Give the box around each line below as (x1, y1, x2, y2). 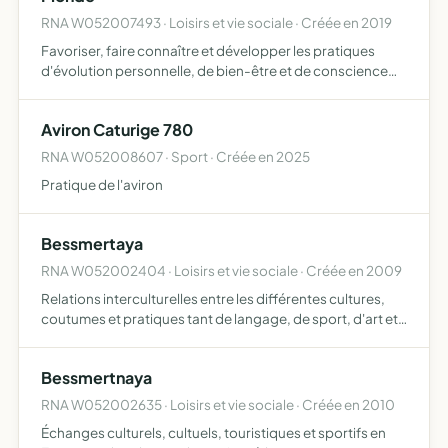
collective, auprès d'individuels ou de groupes (41, 82, 331, 99)
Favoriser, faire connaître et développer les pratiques (41, 42, 375, 59)
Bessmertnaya (41, 367, 152, 388)
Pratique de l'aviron (41, 176, 163, 193)
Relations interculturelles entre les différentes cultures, (41, 290, 385, 307)
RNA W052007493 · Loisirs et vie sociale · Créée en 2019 (41, 14, 392, 31)
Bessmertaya (41, 233, 143, 254)
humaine (41, 350, 96, 367)
